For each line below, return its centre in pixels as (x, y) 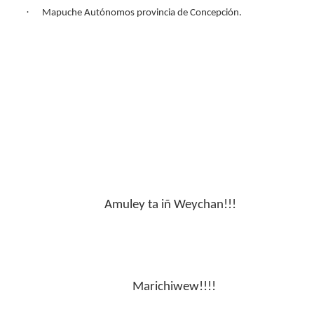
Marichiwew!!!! (130, 287)
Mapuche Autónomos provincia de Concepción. (142, 13)
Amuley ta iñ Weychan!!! (140, 205)
